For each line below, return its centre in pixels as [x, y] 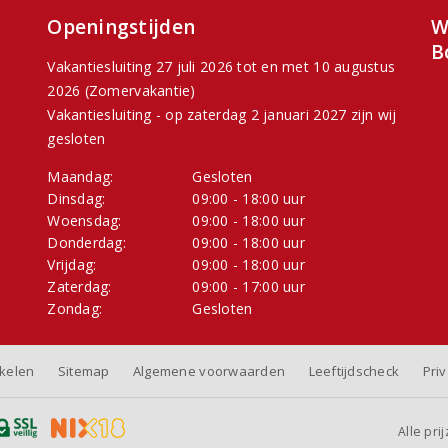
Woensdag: [84, 221]
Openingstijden [121, 27]
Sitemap [83, 371]
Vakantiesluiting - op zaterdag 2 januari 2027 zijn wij [222, 115]
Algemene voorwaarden [209, 371]
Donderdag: [86, 243]
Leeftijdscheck [354, 371]
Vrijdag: [72, 265]
